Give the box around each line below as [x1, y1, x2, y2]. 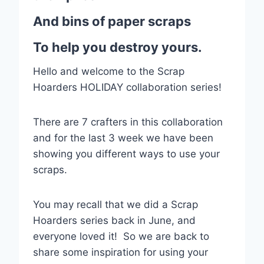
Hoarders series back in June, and [33, 214, 196, 226]
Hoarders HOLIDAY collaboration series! [33, 81, 222, 93]
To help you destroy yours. [33, 39, 202, 55]
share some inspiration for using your [33, 246, 208, 258]
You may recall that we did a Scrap [33, 198, 198, 210]
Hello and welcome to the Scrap [33, 65, 184, 77]
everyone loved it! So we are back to [33, 230, 209, 242]
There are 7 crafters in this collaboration [33, 115, 223, 128]
